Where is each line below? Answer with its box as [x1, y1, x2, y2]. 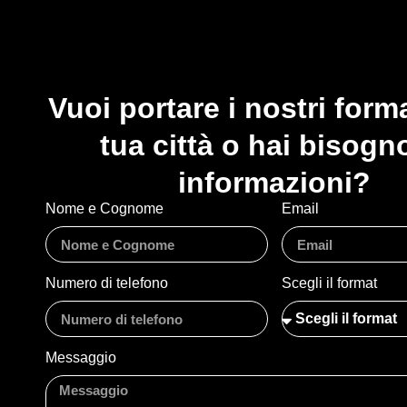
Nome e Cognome [45, 201, 164, 217]
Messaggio [45, 350, 116, 366]
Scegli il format [281, 275, 377, 292]
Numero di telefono [45, 275, 168, 292]
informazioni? [178, 166, 372, 200]
